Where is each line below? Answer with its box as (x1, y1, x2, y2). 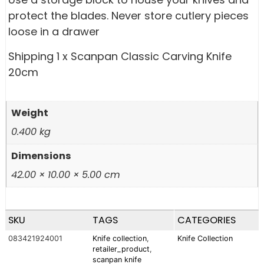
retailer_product (93, 245, 150, 254)
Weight (11, 105, 49, 120)
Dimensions (11, 148, 72, 163)
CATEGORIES (177, 213, 236, 227)
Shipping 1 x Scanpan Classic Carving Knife (8, 48, 232, 64)
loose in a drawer (8, 24, 100, 39)
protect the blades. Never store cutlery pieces (8, 8, 249, 24)
